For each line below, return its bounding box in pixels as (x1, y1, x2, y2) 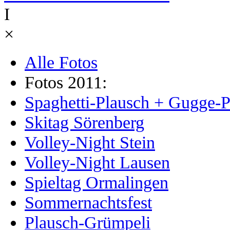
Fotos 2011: (25, 72, 107, 92)
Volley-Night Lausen (25, 152, 170, 172)
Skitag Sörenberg (25, 112, 144, 132)
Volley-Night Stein (25, 132, 155, 152)
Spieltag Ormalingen (25, 172, 168, 192)
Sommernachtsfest (25, 192, 152, 212)
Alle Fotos (25, 52, 98, 72)
